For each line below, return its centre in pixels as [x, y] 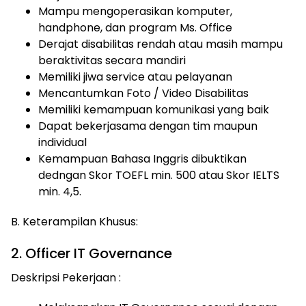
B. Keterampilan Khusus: [76, 222]
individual [62, 142]
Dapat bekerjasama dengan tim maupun [148, 126]
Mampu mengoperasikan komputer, [135, 11]
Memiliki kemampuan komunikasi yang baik [154, 110]
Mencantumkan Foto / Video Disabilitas [143, 93]
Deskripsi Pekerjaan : [66, 278]
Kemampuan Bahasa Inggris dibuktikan [142, 159]
